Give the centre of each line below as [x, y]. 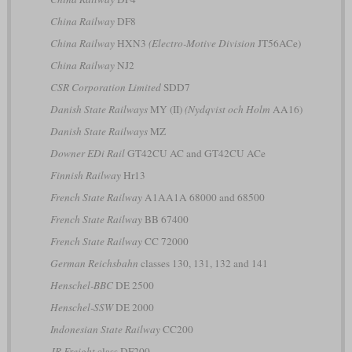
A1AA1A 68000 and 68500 [203, 198]
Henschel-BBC [81, 286]
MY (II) [166, 110]
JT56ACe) [278, 44]
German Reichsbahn [94, 264]
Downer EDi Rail [87, 154]
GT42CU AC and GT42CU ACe [195, 154]
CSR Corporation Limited [105, 88]
